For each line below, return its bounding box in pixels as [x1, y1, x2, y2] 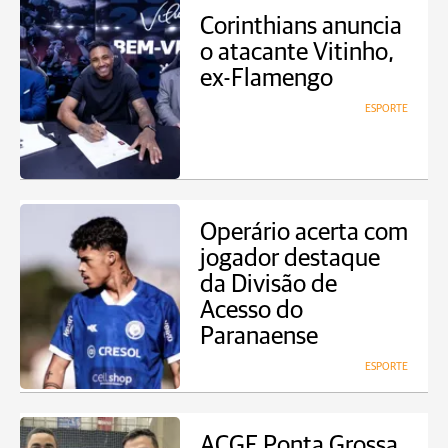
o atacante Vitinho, [200, 40, 394, 65]
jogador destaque [200, 246, 380, 271]
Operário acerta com [200, 220, 408, 245]
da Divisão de [200, 272, 337, 297]
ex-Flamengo [200, 66, 333, 91]
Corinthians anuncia [200, 14, 402, 39]
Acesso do [200, 298, 303, 323]
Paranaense [200, 324, 318, 349]
